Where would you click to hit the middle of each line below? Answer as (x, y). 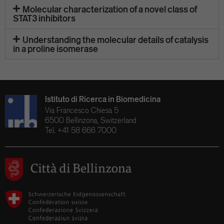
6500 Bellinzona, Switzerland (90, 120)
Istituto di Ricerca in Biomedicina (102, 99)
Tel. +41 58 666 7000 (80, 130)
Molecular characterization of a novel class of (110, 9)
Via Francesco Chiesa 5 (81, 110)
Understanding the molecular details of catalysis (116, 40)
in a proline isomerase (55, 49)
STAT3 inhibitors (44, 18)
